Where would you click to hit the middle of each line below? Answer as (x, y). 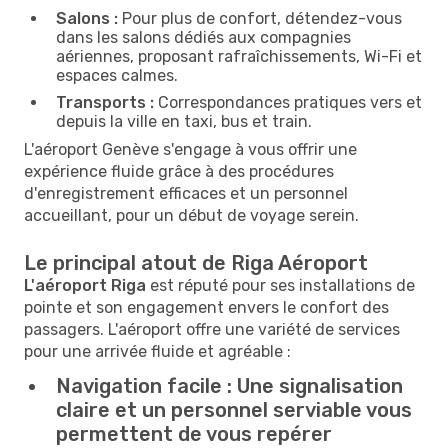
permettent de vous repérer (194, 433)
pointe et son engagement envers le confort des (206, 307)
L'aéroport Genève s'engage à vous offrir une (190, 149)
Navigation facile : (144, 385)
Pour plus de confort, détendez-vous (260, 18)
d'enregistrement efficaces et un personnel (186, 193)
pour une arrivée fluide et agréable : (157, 351)
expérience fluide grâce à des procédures (179, 171)
